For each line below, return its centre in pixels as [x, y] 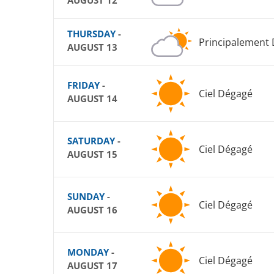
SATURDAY [91, 141]
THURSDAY [91, 34]
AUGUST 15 [92, 154]
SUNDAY [86, 197]
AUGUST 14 [92, 99]
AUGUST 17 [92, 266]
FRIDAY [83, 85]
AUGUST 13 [92, 47]
